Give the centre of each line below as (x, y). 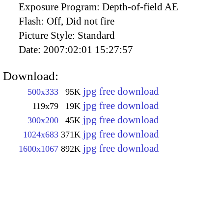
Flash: (33, 21)
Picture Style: (48, 36)
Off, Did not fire (81, 21)
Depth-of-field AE (140, 7)
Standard (96, 36)
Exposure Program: (60, 7)
